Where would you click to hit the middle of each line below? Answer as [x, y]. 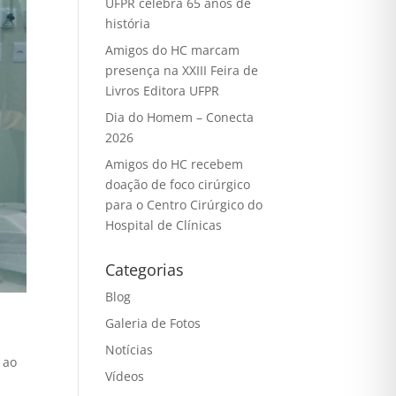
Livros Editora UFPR [163, 90]
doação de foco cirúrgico [178, 184]
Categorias [145, 269]
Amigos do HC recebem [175, 164]
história [132, 23]
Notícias [129, 349]
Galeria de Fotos [153, 323]
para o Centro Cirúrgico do [184, 204]
